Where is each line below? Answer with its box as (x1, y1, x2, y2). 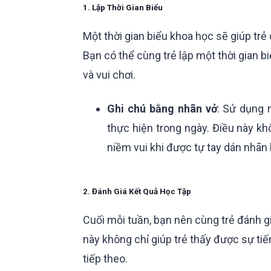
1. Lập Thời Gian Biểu (83, 3, 163, 13)
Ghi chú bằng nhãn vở (107, 102, 217, 116)
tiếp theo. (83, 252, 128, 266)
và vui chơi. (83, 68, 135, 82)
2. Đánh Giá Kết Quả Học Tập (83, 187, 191, 197)
